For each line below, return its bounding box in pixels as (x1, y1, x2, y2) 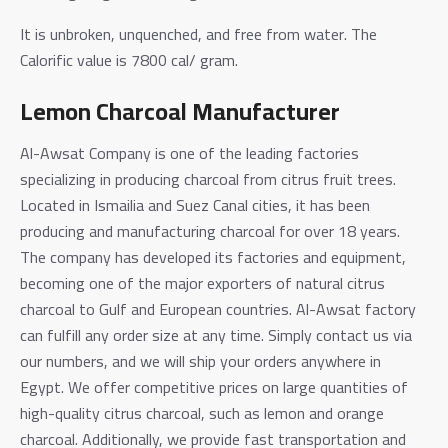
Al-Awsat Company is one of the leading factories (20, 137, 359, 168)
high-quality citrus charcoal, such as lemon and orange (20, 397, 384, 428)
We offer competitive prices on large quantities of (68, 371, 408, 402)
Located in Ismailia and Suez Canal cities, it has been (20, 189, 370, 220)
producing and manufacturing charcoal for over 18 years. (20, 215, 400, 246)
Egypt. (20, 371, 64, 402)
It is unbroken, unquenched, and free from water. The (20, 18, 377, 49)
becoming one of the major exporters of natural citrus (20, 267, 385, 298)
